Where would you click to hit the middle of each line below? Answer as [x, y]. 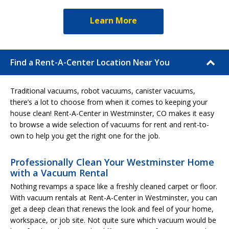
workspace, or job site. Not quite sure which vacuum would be [113, 220]
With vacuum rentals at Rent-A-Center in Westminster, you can [114, 197]
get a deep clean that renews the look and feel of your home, [112, 209]
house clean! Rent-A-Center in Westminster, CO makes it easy [112, 113]
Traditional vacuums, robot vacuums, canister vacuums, [103, 90]
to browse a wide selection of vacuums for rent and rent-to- [110, 124]
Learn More [113, 20]
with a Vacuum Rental [59, 173]
